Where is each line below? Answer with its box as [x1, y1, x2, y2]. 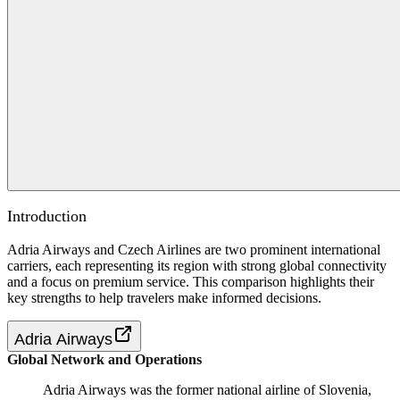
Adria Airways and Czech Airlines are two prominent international [7, 242, 380, 258]
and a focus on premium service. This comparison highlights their [7, 274, 374, 290]
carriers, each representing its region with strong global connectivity [7, 258, 387, 274]
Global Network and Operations [7, 352, 202, 368]
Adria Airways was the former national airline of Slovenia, [43, 382, 371, 398]
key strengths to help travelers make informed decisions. [7, 290, 321, 306]
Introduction [7, 207, 87, 226]
